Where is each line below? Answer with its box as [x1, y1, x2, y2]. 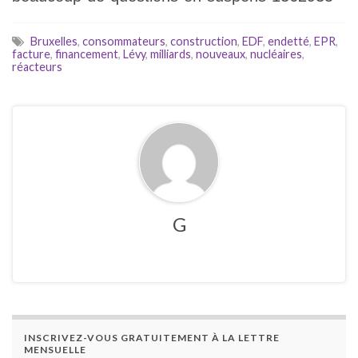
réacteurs [12, 60, 62, 74]
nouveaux [196, 47, 245, 62]
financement [55, 47, 118, 62]
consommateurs [82, 34, 165, 49]
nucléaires [250, 47, 302, 62]
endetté [268, 34, 309, 49]
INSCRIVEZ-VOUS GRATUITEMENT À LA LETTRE [24, 332, 280, 344]
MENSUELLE [24, 344, 86, 356]
